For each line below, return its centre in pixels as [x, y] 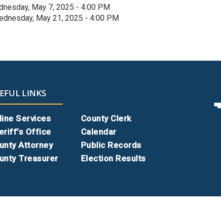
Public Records [111, 145]
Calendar [98, 132]
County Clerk [106, 118]
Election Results [113, 158]
